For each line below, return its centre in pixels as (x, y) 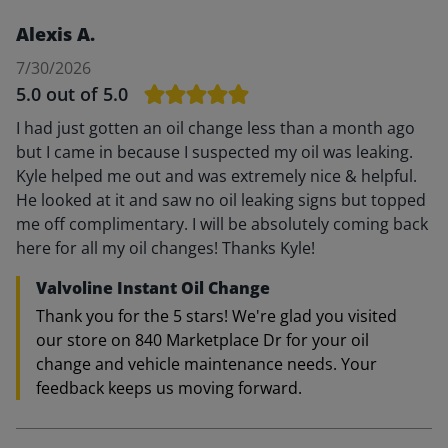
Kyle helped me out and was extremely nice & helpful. (216, 176)
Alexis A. (55, 34)
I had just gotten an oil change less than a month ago (215, 128)
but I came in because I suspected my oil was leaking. (214, 152)
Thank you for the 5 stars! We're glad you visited (216, 316)
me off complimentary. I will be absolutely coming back (222, 224)
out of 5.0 (87, 94)
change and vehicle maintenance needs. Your (206, 364)
